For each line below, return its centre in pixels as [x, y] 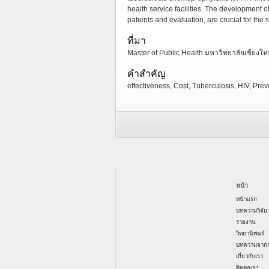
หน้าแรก [246, 199]
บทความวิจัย [252, 211]
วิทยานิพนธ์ [250, 234]
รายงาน [246, 222]
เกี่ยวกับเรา [249, 256]
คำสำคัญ [147, 74]
